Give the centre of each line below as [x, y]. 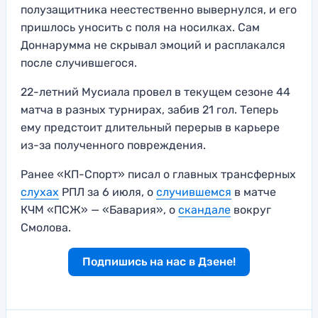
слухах [40, 192]
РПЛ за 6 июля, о [108, 192]
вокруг [251, 210]
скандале [204, 210]
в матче [254, 192]
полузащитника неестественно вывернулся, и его [159, 10]
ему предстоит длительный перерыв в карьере [150, 128]
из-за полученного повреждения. [113, 146]
